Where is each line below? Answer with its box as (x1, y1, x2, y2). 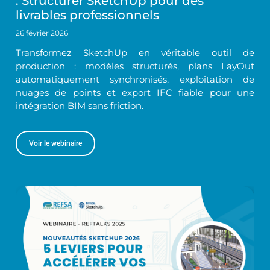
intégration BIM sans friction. (16, 99, 144, 111)
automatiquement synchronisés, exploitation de (16, 73, 254, 85)
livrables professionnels (16, 7, 160, 22)
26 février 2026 (16, 28, 69, 37)
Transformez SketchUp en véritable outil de (16, 46, 254, 58)
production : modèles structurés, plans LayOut (16, 60, 254, 72)
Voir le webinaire (29, 139, 83, 148)
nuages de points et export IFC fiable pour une (16, 86, 254, 98)
